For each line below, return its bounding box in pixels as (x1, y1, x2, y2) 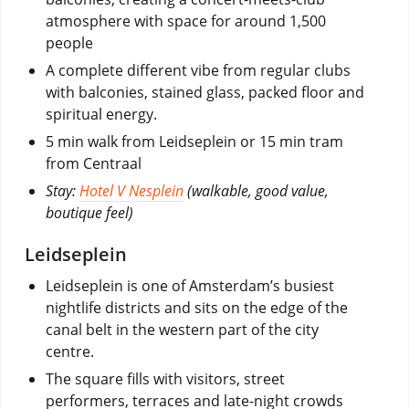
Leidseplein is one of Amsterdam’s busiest (45, 275, 334, 296)
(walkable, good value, (183, 180, 329, 201)
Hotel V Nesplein (79, 180, 184, 201)
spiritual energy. (45, 103, 157, 124)
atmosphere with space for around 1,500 (45, 10, 326, 31)
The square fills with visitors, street (45, 368, 285, 389)
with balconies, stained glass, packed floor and (45, 81, 364, 102)
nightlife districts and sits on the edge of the (45, 297, 348, 318)
